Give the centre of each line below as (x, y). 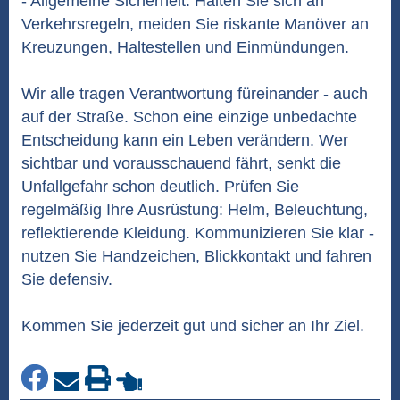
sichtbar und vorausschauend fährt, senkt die (181, 163)
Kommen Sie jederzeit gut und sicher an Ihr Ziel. (193, 326)
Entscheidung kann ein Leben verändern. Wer (185, 140)
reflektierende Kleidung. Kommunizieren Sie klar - (198, 233)
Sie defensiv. (67, 279)
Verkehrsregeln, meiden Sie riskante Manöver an (195, 24)
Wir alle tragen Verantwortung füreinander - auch (195, 94)
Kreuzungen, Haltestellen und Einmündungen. (185, 47)
